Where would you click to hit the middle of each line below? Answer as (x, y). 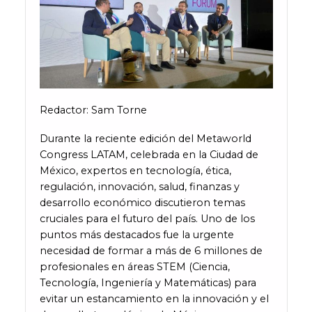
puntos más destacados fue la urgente (136, 235)
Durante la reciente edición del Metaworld (145, 139)
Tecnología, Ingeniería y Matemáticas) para (148, 283)
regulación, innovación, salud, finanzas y (139, 187)
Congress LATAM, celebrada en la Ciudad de (149, 155)
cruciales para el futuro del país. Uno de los (147, 219)
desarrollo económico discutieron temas (142, 203)
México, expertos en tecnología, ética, (135, 171)
